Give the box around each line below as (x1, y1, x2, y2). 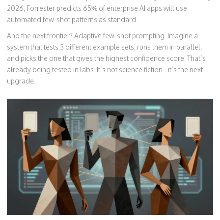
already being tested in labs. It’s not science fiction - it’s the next (7, 65, 203, 74)
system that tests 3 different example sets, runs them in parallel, (7, 43, 202, 52)
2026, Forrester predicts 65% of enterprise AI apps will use (7, 4, 187, 13)
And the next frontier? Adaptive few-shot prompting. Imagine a (7, 31, 198, 40)
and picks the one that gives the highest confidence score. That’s (7, 54, 206, 63)
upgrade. (7, 77, 35, 85)
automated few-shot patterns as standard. (7, 15, 137, 24)
